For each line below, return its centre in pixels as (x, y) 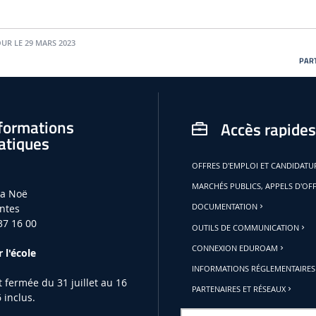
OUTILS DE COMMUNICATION (246, 227)
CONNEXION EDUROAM (235, 248)
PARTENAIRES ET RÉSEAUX (239, 290)
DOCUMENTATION (225, 207)
